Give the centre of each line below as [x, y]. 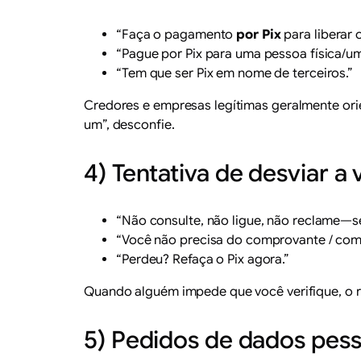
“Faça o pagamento [176, 34]
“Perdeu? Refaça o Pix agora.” [203, 260]
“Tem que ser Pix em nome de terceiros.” [235, 73]
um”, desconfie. [129, 124]
